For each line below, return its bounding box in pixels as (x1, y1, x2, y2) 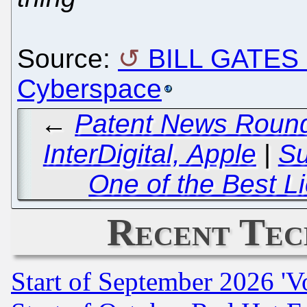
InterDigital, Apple (42, 139, 256, 169)
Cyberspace (17, 73, 162, 103)
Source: (17, 43, 118, 73)
